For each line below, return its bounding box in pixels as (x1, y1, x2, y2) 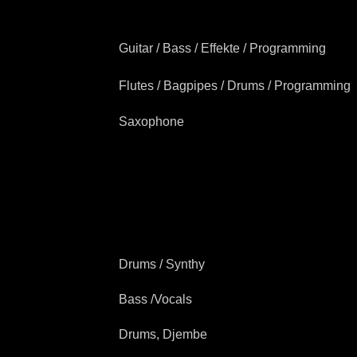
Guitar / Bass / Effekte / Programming (118, 41, 326, 55)
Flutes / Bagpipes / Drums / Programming (118, 79, 351, 92)
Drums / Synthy (118, 257, 205, 271)
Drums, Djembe (118, 328, 207, 341)
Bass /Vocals (118, 292, 192, 306)
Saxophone (118, 115, 184, 128)
